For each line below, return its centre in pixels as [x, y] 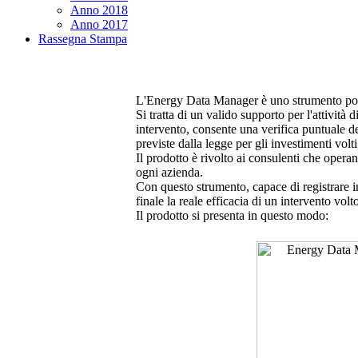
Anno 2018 [99, 10]
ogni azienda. [169, 172]
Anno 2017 [99, 24]
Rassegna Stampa [83, 39]
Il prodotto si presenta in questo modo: [232, 215]
